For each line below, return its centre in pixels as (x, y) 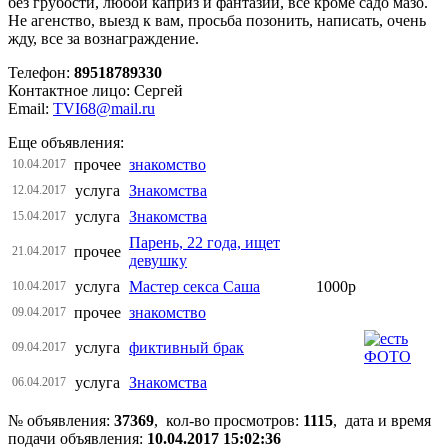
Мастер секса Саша (194, 286)
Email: (30, 108)
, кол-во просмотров (224, 420)
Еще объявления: (66, 142)
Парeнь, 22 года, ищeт (204, 242)
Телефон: (41, 72)
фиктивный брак (186, 347)
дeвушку (158, 260)
